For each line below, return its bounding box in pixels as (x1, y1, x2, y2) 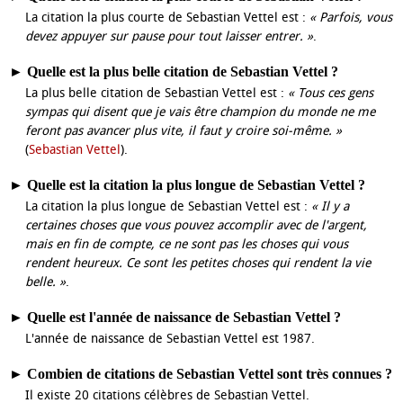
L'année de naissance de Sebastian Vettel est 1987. (25, 331, 315, 346)
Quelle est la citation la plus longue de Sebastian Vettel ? (27, 177, 365, 193)
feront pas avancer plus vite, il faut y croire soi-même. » (25, 123, 342, 139)
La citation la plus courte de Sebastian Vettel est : (25, 10, 309, 25)
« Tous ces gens (288, 85, 373, 101)
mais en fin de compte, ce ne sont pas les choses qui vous (25, 237, 348, 252)
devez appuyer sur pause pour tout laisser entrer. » (25, 29, 313, 44)
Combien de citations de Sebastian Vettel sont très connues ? (27, 366, 392, 381)
